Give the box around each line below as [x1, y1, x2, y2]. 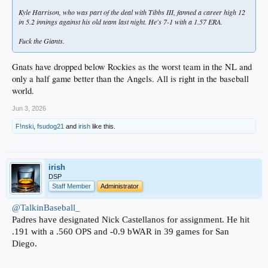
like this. [90, 123, 115, 130]
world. [12, 85, 34, 97]
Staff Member [52, 182, 91, 190]
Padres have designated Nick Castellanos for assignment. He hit [12, 215, 249, 225]
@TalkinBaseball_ [12, 203, 80, 213]
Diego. [12, 239, 37, 249]
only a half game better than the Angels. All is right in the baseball [12, 73, 249, 85]
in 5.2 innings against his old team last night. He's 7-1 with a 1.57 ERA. [19, 16, 223, 26]
